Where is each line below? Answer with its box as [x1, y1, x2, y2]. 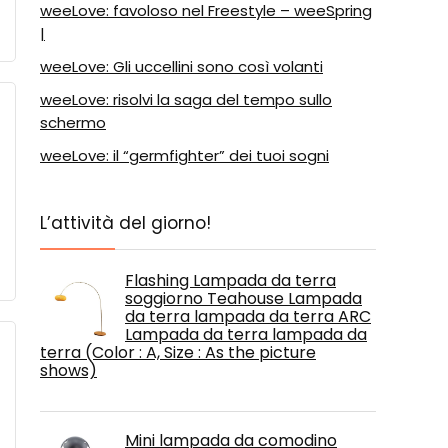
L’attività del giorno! [40, 211, 211, 235]
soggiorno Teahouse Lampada [125, 287, 362, 310]
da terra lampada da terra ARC [125, 305, 371, 328]
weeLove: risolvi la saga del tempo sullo [40, 89, 332, 110]
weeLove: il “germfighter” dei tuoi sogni [40, 145, 329, 166]
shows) [40, 359, 97, 382]
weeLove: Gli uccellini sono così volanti [40, 56, 323, 77]
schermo [40, 112, 106, 133]
